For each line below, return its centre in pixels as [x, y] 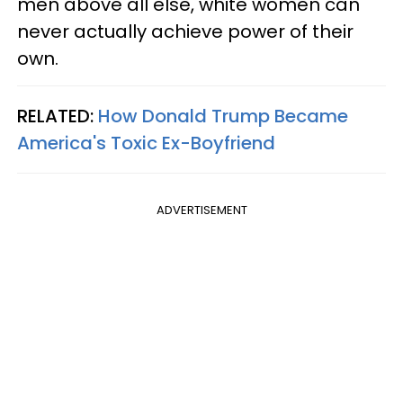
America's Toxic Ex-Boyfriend [146, 143]
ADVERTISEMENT [201, 210]
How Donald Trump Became [223, 116]
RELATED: [58, 116]
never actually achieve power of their [185, 31]
